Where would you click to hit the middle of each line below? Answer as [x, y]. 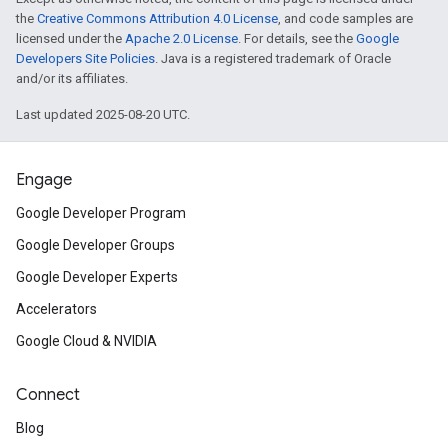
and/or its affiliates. [72, 78]
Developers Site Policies [85, 58]
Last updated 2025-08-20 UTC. [103, 114]
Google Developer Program [101, 213]
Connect [48, 395]
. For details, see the [297, 38]
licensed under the [70, 38]
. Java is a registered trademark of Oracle [273, 58]
